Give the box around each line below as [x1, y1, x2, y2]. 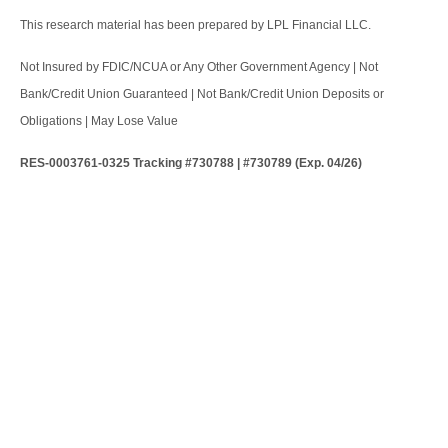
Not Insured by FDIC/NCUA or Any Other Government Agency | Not [20, 60, 378, 75]
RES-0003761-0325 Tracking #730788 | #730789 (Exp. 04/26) [20, 156, 362, 171]
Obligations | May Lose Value [20, 114, 178, 129]
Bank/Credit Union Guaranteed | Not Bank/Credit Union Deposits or [20, 87, 384, 102]
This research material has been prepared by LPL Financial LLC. [20, 18, 371, 33]
